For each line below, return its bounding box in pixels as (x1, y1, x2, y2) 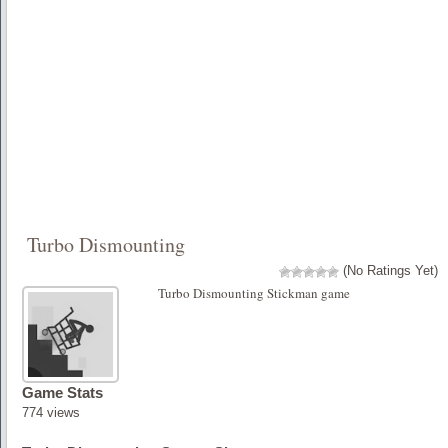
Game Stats (22, 384, 103, 402)
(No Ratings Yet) (339, 263, 438, 279)
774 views (22, 405, 80, 421)
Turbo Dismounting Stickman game (158, 284, 351, 303)
